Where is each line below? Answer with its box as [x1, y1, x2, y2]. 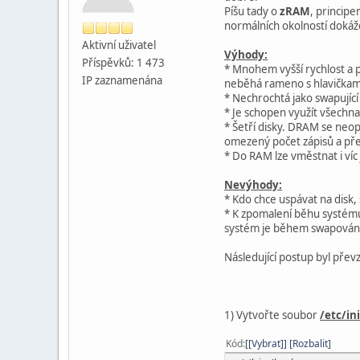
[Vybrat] [248, 336, 284, 350]
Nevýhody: [224, 177, 282, 192]
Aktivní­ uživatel [82, 37, 156, 52]
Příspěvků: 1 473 [82, 55, 165, 70]
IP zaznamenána [82, 72, 162, 88]
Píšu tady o [224, 3, 280, 18]
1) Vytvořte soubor [224, 307, 320, 322]
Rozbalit [292, 336, 328, 350]
